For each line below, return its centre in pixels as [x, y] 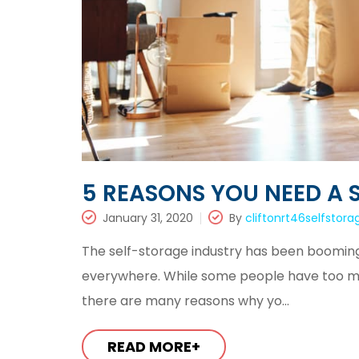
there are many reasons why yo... [186, 301]
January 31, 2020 [148, 218]
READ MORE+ [154, 347]
